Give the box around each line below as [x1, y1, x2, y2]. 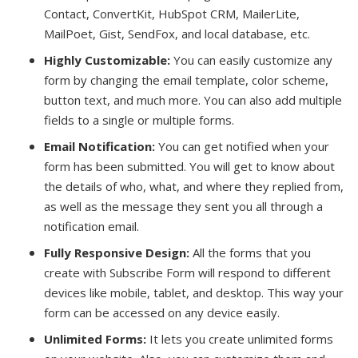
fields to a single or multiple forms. [44, 111, 234, 128]
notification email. [44, 217, 139, 234]
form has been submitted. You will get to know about [44, 157, 335, 174]
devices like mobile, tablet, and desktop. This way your [44, 284, 344, 300]
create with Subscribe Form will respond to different [44, 264, 331, 280]
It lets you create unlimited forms [146, 330, 333, 347]
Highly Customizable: [44, 51, 170, 68]
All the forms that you [189, 244, 311, 261]
